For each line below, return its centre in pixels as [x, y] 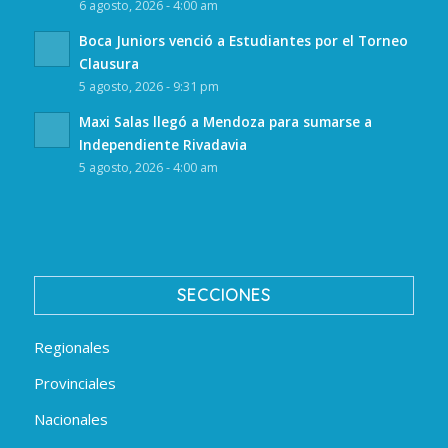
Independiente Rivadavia [162, 145]
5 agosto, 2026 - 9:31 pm [148, 87]
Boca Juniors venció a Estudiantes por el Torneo [243, 41]
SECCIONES [223, 294]
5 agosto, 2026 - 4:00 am [148, 168]
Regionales [71, 346]
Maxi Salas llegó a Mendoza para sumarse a [225, 122]
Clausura [108, 64]
